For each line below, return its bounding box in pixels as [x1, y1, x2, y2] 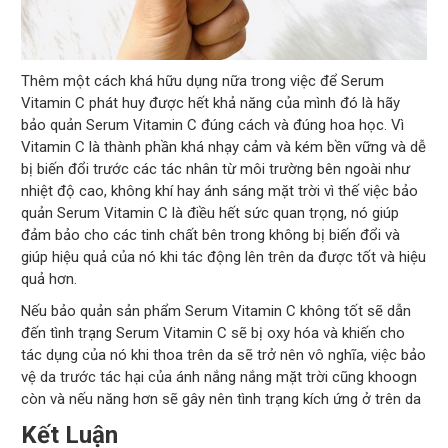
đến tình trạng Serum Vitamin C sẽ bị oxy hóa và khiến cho [21, 323, 406, 342]
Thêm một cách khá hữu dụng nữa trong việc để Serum [21, 71, 385, 90]
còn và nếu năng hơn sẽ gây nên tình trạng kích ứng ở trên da [21, 389, 422, 408]
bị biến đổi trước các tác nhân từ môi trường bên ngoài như [21, 159, 411, 178]
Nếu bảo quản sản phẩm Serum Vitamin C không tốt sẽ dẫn [21, 301, 412, 320]
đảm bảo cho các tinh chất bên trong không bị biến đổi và [21, 225, 401, 244]
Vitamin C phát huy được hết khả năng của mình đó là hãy [21, 93, 401, 112]
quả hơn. [21, 269, 78, 288]
